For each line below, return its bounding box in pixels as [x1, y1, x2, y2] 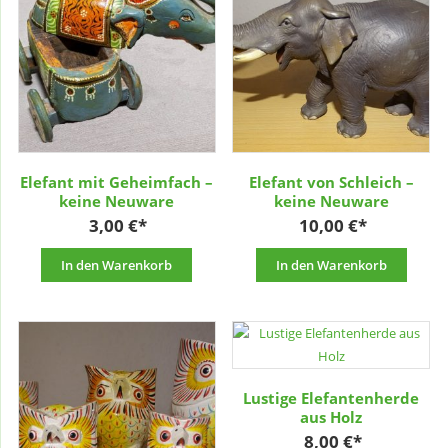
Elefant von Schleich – [248, 171, 414, 192]
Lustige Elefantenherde [243, 387, 420, 408]
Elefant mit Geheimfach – [20, 171, 214, 192]
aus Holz [300, 406, 363, 427]
